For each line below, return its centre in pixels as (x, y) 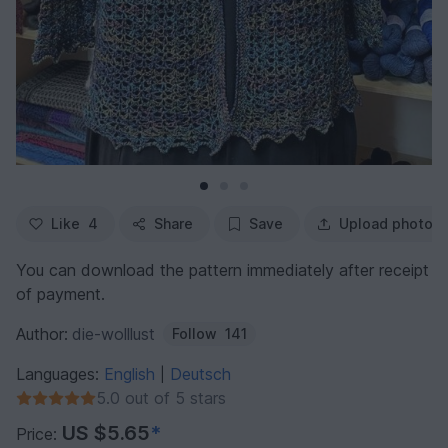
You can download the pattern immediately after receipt (222, 269)
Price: (39, 433)
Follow (194, 333)
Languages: (60, 373)
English (132, 373)
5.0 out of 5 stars (161, 397)
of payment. (60, 293)
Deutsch (200, 373)
